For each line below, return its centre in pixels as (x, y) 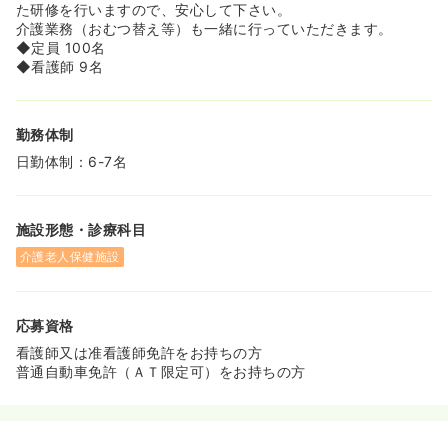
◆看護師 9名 (60, 66)
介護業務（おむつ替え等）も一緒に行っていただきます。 (204, 28)
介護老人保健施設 (70, 256)
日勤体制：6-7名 (72, 161)
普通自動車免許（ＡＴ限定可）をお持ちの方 (161, 371)
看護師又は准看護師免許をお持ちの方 (139, 352)
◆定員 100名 (61, 47)
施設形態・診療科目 (81, 229)
